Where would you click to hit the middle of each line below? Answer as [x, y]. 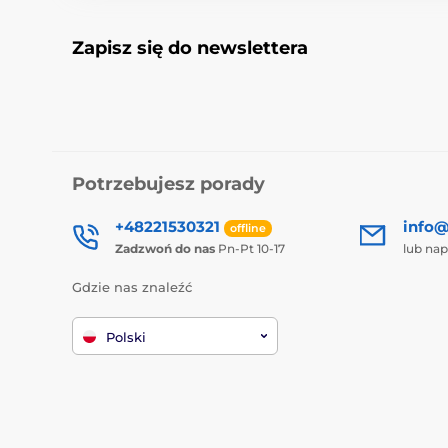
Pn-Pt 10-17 [250, 249]
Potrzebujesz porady [168, 184]
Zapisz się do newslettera [190, 48]
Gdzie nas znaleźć [132, 287]
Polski [126, 336]
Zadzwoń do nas [165, 249]
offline [248, 227]
